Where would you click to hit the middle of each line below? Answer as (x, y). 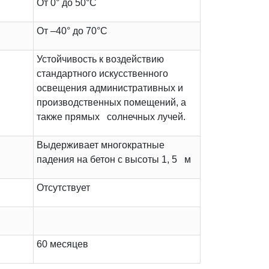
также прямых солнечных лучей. (111, 117)
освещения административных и (110, 88)
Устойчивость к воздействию (100, 59)
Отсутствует (63, 188)
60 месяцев (62, 244)
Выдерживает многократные (101, 145)
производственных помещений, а (111, 103)
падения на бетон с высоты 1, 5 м (114, 160)
